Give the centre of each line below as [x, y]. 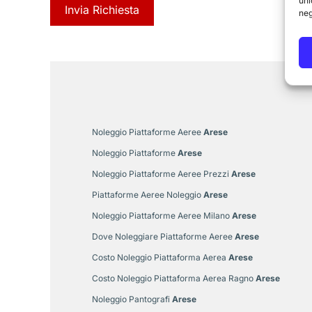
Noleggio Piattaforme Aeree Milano [161, 215]
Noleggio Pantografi [131, 299]
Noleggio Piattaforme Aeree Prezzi [161, 173]
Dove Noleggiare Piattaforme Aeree [162, 236]
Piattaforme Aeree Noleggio [147, 194]
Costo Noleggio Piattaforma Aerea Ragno [173, 278]
